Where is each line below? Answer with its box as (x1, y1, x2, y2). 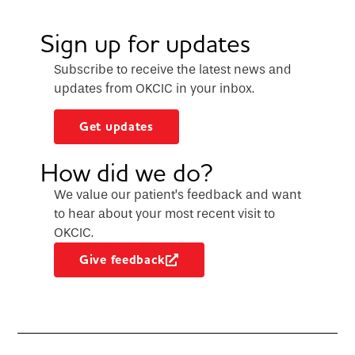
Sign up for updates (40, 27, 250, 59)
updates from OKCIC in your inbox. (54, 80, 254, 96)
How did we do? (40, 157, 213, 189)
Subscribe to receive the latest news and (54, 61, 292, 77)
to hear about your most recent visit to (54, 206, 275, 222)
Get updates (79, 118, 154, 136)
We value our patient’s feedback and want (54, 187, 301, 203)
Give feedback (79, 251, 166, 269)
